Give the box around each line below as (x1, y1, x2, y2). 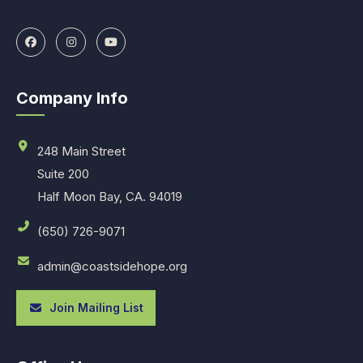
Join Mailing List (42, 301, 143, 315)
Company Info (16, 88, 128, 109)
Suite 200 (36, 166, 89, 182)
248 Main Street (36, 143, 126, 160)
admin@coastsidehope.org (36, 258, 187, 275)
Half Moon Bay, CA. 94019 (36, 189, 182, 205)
